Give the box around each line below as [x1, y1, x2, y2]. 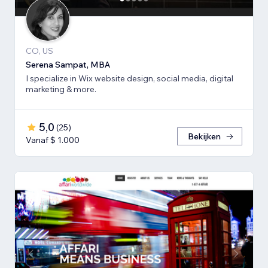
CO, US [26, 45, 53, 57]
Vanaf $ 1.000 [26, 135, 80, 146]
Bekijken [188, 131, 221, 142]
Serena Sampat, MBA [26, 59, 110, 71]
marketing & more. [26, 84, 96, 95]
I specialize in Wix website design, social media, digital [26, 73, 233, 84]
